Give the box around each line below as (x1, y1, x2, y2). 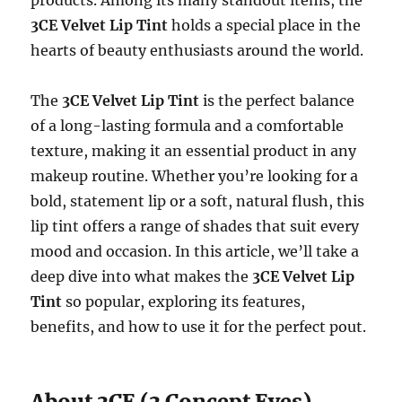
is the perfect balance (199, 91, 355, 109)
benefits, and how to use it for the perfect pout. (31, 317, 367, 336)
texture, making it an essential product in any (31, 141, 357, 160)
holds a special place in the (168, 15, 362, 34)
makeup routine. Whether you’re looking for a (31, 166, 359, 185)
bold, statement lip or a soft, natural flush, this (31, 191, 365, 210)
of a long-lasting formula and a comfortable (31, 116, 345, 135)
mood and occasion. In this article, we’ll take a (31, 241, 360, 260)
